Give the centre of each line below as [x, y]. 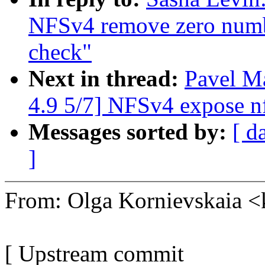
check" [60, 52]
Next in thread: [106, 79]
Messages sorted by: [130, 132]
